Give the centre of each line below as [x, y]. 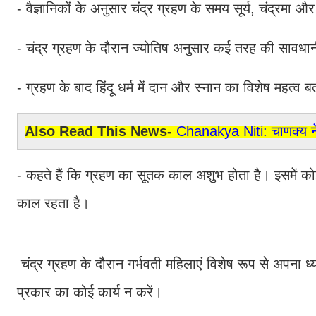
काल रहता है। [55, 203]
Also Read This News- [101, 131]
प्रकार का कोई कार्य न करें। [92, 292]
